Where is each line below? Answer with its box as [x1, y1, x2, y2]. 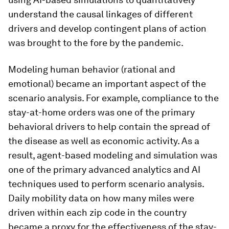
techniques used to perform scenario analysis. [8, 178, 204, 189]
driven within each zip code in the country [8, 207, 187, 218]
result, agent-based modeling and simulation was [8, 150, 217, 161]
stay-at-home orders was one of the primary [8, 107, 195, 118]
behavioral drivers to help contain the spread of [8, 121, 210, 132]
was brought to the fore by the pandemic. [8, 37, 184, 48]
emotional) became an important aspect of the [8, 78, 206, 89]
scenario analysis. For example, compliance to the [8, 93, 219, 103]
